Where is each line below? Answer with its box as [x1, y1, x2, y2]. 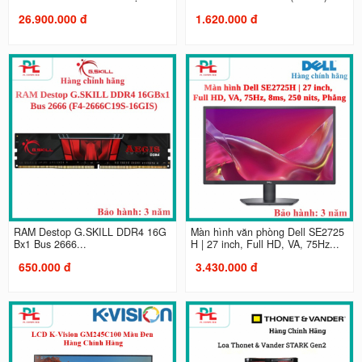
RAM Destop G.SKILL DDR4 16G [13, 224, 166, 239]
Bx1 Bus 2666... [13, 236, 86, 251]
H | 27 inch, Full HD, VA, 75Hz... [191, 236, 339, 251]
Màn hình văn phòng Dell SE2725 [191, 224, 344, 239]
